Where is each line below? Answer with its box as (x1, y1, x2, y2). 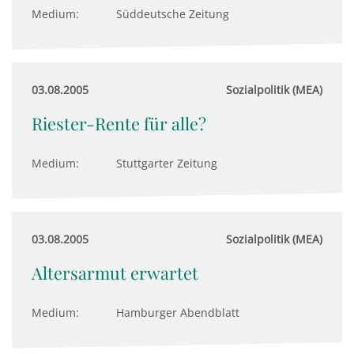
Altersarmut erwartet (32, 262, 198, 284)
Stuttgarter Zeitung (116, 156, 217, 171)
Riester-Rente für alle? (32, 112, 206, 134)
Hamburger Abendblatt (116, 305, 239, 320)
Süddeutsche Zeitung (116, 6, 229, 21)
